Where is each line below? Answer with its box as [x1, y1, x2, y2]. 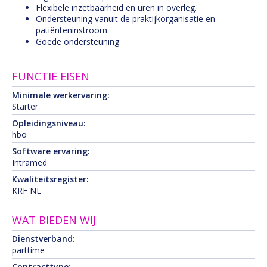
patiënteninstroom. [36, 24, 109, 36]
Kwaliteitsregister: [12, 173, 89, 185]
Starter [12, 101, 38, 112]
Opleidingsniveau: [12, 117, 86, 129]
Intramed [12, 157, 52, 168]
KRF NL [12, 185, 46, 196]
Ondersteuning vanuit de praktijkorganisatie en [36, 13, 215, 24]
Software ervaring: [12, 145, 90, 157]
